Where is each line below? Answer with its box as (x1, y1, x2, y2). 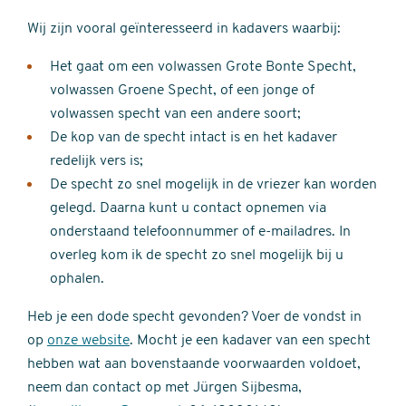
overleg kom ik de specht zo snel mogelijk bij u (50, 247, 343, 263)
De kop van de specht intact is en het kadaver (50, 130, 337, 145)
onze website (47, 333, 130, 348)
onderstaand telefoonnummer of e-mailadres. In (50, 224, 351, 239)
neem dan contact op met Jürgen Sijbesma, (27, 380, 302, 395)
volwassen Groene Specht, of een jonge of (50, 82, 314, 98)
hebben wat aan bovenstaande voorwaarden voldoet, (27, 356, 361, 372)
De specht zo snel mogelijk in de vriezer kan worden (50, 177, 377, 192)
